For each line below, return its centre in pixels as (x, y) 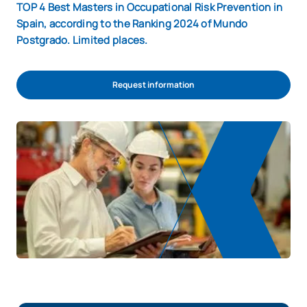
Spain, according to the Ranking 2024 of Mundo (132, 24)
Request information (153, 85)
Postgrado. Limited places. (82, 40)
